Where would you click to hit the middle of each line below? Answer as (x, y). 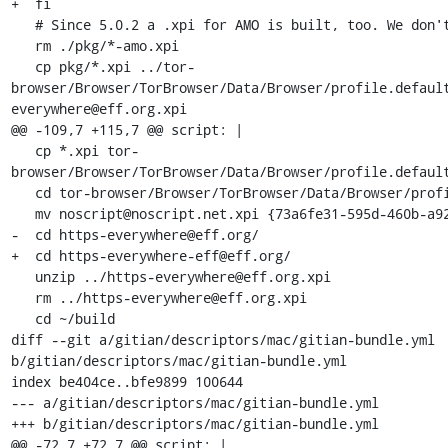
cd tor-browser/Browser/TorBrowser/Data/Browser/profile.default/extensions (22, 192)
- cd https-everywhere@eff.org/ (134, 234)
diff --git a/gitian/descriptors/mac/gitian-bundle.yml (222, 339)
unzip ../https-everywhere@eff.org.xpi (22, 276)
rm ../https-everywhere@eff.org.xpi (22, 297)
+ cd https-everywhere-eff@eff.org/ (150, 255)
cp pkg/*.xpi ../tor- (22, 66)
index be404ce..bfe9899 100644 (126, 381)
